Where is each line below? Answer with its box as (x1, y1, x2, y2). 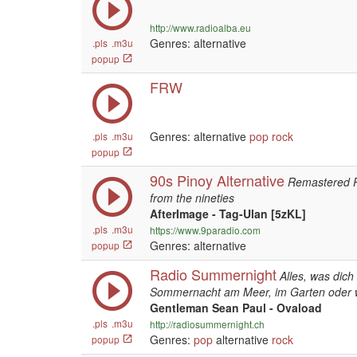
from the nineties (150, 190, 234, 206)
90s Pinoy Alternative (150, 170, 284, 190)
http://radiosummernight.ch (150, 317, 265, 331)
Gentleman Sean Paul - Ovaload (150, 300, 322, 316)
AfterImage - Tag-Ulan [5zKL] (150, 206, 306, 222)
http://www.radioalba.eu (150, 21, 251, 34)
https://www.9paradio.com (150, 223, 261, 237)
